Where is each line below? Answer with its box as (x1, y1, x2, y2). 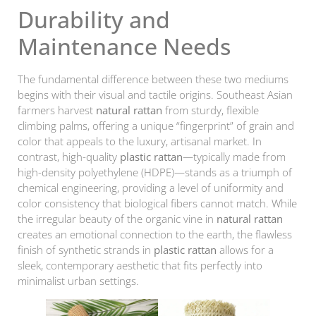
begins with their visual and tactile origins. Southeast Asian (18, 87, 293, 102)
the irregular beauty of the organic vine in (18, 212, 217, 226)
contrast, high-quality (18, 150, 120, 164)
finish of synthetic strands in (18, 243, 154, 257)
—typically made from (183, 150, 286, 164)
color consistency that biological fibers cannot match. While (18, 196, 297, 211)
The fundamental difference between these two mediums (18, 72, 288, 87)
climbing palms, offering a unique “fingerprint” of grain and (18, 119, 294, 133)
